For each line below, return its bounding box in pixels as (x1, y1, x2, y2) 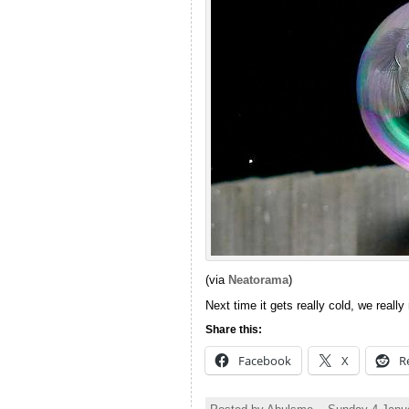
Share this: (204, 323, 262, 337)
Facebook (237, 352, 291, 370)
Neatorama (227, 272, 288, 287)
